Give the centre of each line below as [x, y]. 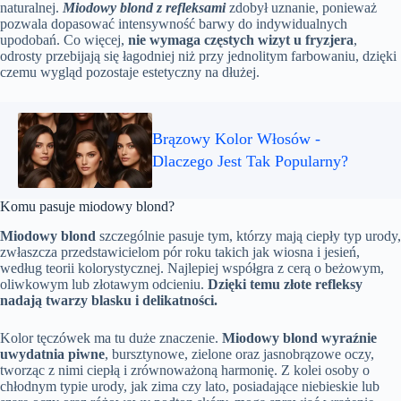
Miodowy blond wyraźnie [299, 337]
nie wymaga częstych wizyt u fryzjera [241, 40]
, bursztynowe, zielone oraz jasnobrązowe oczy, [239, 354]
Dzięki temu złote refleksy [285, 284]
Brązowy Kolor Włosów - [236, 139]
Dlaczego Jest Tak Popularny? [250, 162]
